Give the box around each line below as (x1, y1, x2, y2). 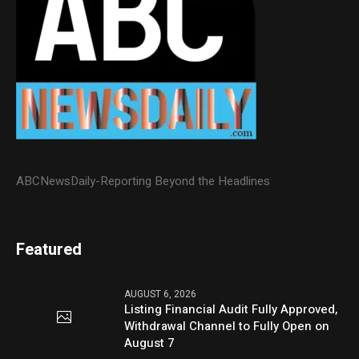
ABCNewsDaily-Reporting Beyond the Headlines (16, 171, 271, 190)
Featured (16, 237, 83, 261)
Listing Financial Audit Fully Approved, (124, 300, 338, 318)
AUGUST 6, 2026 (124, 286, 197, 301)
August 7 (124, 333, 175, 352)
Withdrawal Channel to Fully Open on (124, 317, 330, 335)
